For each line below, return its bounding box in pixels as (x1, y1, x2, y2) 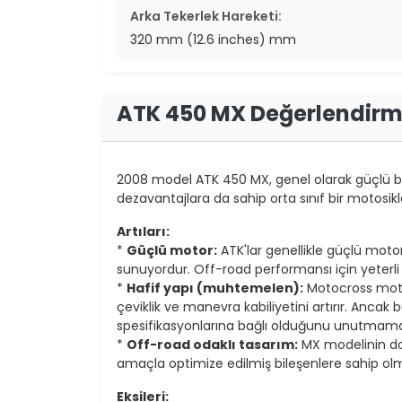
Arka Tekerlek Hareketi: (130, 6, 282, 25)
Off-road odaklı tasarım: (127, 335, 298, 354)
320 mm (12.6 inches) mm (130, 30, 296, 48)
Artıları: (117, 222, 170, 240)
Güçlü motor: (127, 240, 217, 259)
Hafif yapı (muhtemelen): (127, 278, 303, 297)
